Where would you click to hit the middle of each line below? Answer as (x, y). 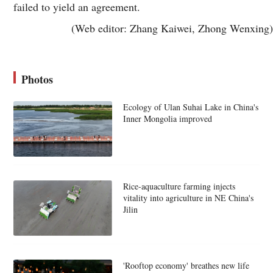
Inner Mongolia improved (167, 119)
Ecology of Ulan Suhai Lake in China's (190, 107)
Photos (37, 80)
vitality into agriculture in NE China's (188, 198)
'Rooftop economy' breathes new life (186, 265)
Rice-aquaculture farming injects (179, 186)
